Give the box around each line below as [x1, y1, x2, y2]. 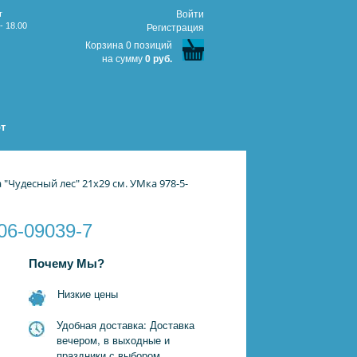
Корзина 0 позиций [85, 40, 172, 51]
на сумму [102, 53, 145, 65]
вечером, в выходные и [57, 332, 170, 347]
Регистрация [147, 22, 204, 33]
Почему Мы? [29, 257, 104, 270]
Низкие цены [57, 286, 118, 301]
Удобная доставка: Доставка [57, 317, 194, 332]
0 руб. [145, 53, 172, 65]
